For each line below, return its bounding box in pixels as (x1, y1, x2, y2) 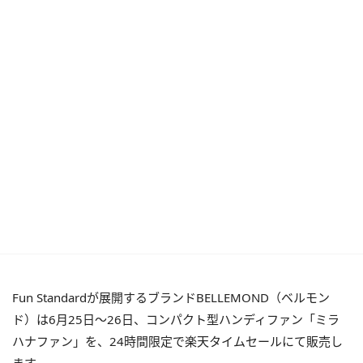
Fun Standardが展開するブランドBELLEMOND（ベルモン (12, 289, 330, 305)
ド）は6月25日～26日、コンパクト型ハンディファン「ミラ (12, 311, 340, 327)
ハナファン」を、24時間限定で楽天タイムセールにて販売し (12, 333, 343, 349)
